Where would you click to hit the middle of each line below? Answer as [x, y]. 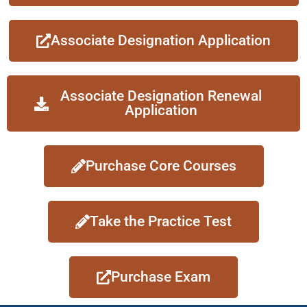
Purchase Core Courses [161, 166]
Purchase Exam [161, 277]
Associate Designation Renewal [161, 96]
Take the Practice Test [161, 221]
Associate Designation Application [161, 40]
